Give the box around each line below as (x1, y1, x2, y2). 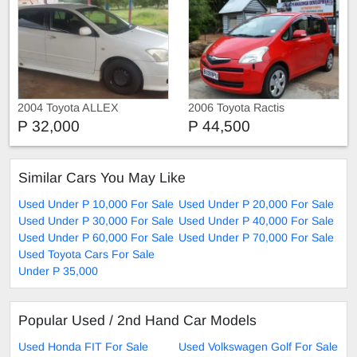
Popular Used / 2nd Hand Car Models (18, 312, 257, 328)
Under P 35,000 (18, 264, 98, 277)
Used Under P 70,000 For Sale (178, 230, 334, 244)
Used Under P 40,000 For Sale (178, 214, 334, 227)
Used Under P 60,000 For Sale (18, 230, 174, 244)
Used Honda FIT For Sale (18, 339, 148, 353)
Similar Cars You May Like (18, 169, 186, 186)
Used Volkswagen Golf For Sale (178, 339, 338, 353)
